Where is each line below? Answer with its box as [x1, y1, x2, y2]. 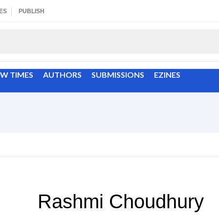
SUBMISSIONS [91, 70, 144, 79]
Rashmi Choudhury [38, 191, 204, 212]
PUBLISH [19, 8, 44, 15]
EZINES [154, 70, 180, 79]
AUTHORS [43, 70, 82, 79]
